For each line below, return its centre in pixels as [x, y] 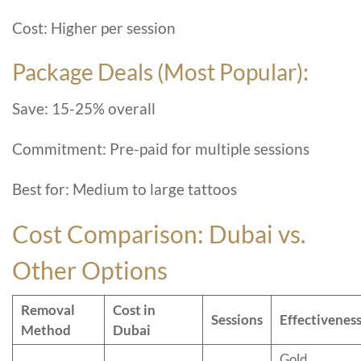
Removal [48, 310]
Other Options [90, 270]
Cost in [134, 310]
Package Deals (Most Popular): [160, 72]
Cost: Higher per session [94, 28]
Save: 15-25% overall [84, 109]
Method [46, 330]
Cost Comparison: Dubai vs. [159, 234]
